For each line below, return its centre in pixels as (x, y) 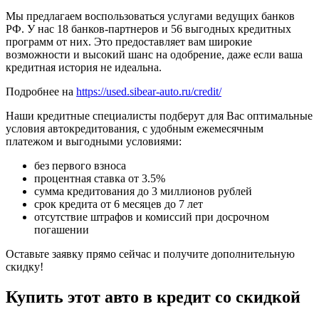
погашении (62, 230)
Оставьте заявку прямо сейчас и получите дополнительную (150, 254)
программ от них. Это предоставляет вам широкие (129, 42)
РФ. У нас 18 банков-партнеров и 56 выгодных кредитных (148, 29)
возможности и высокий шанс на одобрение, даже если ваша (154, 55)
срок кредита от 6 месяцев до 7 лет (119, 204)
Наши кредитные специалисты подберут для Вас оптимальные (159, 116)
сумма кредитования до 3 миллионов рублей (143, 192)
